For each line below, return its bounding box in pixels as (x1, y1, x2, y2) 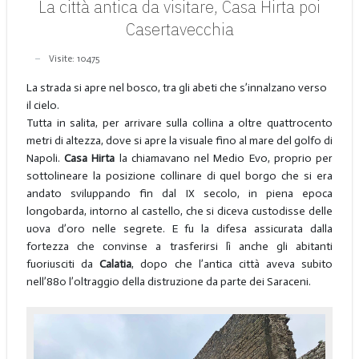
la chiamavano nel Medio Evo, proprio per (115, 151, 333, 166)
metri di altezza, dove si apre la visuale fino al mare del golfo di (26, 134, 333, 148)
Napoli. (26, 151, 65, 166)
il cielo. (26, 99, 59, 113)
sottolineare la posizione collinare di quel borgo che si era (26, 169, 333, 184)
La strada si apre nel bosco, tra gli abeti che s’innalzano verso (26, 81, 327, 95)
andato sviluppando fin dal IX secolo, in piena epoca (26, 187, 333, 201)
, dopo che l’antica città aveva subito (131, 257, 333, 272)
